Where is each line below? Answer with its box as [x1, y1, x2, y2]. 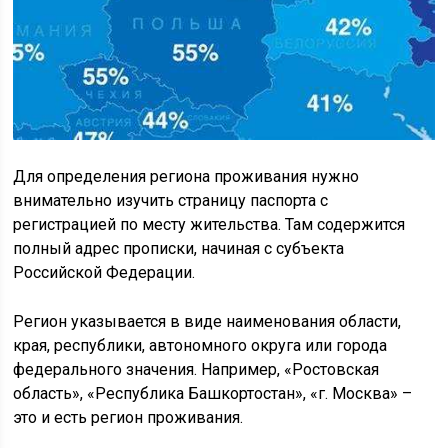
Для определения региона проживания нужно [13, 167, 360, 187]
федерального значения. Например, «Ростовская [13, 360, 380, 380]
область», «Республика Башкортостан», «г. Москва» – [13, 384, 413, 404]
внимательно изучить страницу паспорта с [13, 191, 329, 211]
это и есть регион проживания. [13, 408, 244, 428]
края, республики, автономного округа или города [13, 336, 388, 356]
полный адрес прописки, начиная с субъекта [13, 239, 345, 259]
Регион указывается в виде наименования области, [13, 312, 402, 332]
